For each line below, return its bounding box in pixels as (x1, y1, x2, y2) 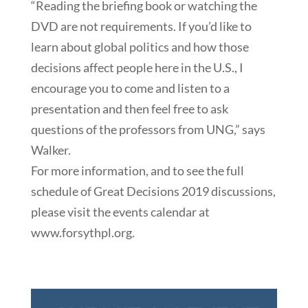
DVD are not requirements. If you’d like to (30, 18, 252, 34)
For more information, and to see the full (30, 162, 244, 178)
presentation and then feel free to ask (30, 100, 228, 116)
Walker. (30, 142, 71, 157)
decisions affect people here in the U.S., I (30, 59, 243, 75)
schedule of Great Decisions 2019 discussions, (30, 183, 276, 199)
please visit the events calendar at (30, 203, 210, 219)
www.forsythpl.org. (30, 224, 135, 240)
